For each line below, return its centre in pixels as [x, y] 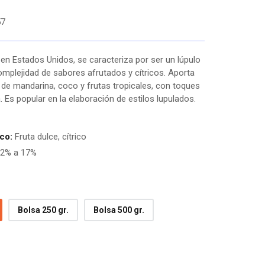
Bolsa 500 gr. [119, 210]
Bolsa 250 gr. [43, 210]
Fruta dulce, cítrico [49, 137]
